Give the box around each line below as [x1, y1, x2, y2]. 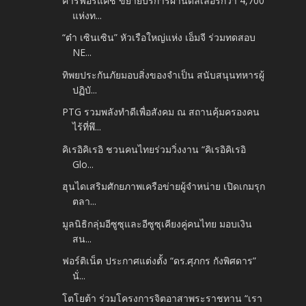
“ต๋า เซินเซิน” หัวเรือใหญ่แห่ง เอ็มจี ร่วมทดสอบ [62, 31, 256, 44]
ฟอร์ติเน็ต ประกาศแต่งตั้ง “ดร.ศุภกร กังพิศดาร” [62, 254, 257, 268]
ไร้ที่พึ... [72, 120, 102, 134]
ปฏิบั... [72, 83, 98, 96]
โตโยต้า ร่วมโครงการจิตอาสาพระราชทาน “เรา [62, 291, 263, 305]
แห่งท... [72, 8, 102, 22]
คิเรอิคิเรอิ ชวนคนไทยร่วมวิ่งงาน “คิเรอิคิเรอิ [62, 142, 247, 156]
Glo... [72, 157, 94, 171]
